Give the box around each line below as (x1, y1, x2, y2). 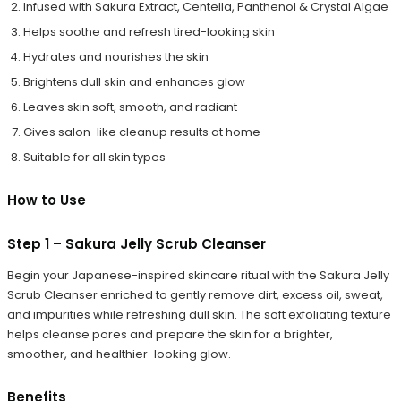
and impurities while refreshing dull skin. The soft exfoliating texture (7, 305, 391, 323)
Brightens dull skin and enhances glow (23, 73, 245, 90)
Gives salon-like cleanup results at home (23, 123, 260, 141)
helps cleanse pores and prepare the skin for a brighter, (7, 325, 333, 343)
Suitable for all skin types (23, 148, 166, 166)
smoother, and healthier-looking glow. (7, 345, 231, 363)
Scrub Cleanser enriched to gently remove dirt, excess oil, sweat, (7, 286, 383, 303)
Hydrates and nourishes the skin (23, 47, 209, 65)
